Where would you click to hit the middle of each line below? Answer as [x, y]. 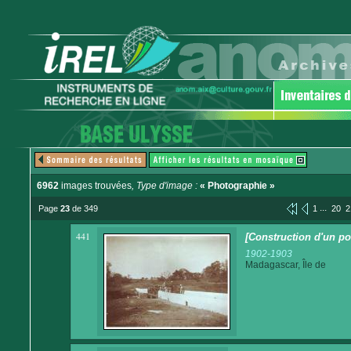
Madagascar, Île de [285, 264]
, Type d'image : [166, 186]
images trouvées [95, 186]
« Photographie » [237, 186]
